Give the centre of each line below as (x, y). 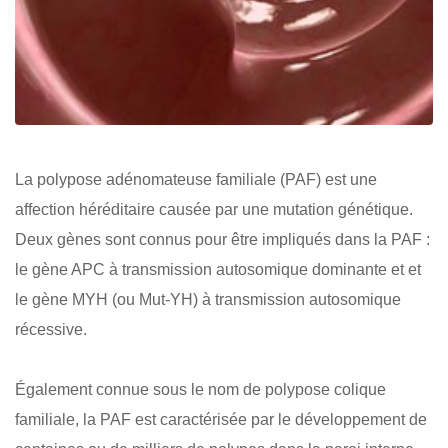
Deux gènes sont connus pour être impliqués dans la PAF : (222, 239)
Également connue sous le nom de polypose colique (200, 389)
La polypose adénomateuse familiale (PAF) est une (196, 179)
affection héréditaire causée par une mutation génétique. (214, 209)
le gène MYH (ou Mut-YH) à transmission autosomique (208, 299)
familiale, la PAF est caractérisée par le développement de (221, 419)
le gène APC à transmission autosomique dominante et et (218, 269)
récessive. (51, 329)
